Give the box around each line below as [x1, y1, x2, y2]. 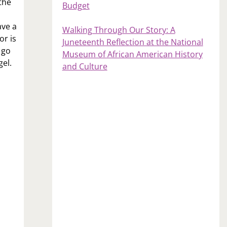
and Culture [62, 60, 107, 72]
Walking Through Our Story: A [62, 24, 175, 35]
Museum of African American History [62, 48, 203, 60]
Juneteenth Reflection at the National [62, 36, 203, 48]
